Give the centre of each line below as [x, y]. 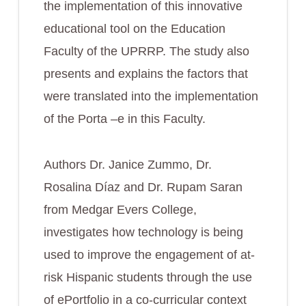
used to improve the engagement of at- [149, 255]
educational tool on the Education [134, 29]
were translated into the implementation [151, 96]
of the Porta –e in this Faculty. [124, 119]
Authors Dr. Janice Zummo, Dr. [127, 165]
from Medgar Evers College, [120, 210]
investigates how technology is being [143, 232]
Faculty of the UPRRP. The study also [146, 51]
